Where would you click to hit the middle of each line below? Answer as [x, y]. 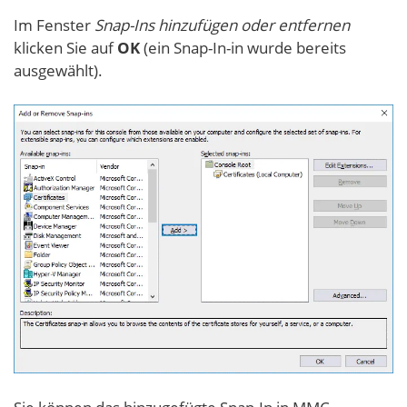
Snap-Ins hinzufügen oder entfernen [222, 25]
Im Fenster [54, 25]
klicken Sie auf [65, 47]
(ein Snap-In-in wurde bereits [243, 47]
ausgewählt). [58, 70]
